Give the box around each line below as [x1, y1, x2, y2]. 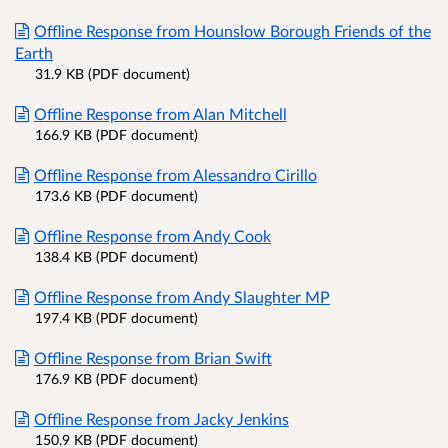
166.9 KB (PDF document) [35, 125, 198, 143]
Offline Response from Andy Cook [33, 225, 271, 245]
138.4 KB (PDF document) [35, 247, 198, 265]
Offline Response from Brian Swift [33, 347, 272, 367]
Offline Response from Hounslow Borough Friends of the [33, 20, 431, 40]
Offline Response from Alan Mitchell [33, 103, 287, 123]
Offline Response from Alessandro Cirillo [33, 164, 317, 184]
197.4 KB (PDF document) [35, 308, 198, 326]
